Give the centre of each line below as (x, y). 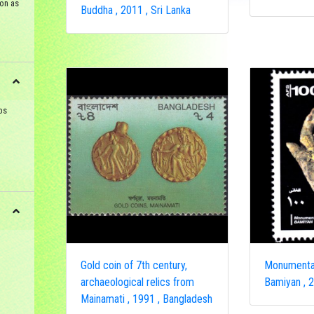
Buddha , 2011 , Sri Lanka (135, 10)
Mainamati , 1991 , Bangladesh (146, 299)
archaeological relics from (137, 282)
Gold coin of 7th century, (134, 265)
